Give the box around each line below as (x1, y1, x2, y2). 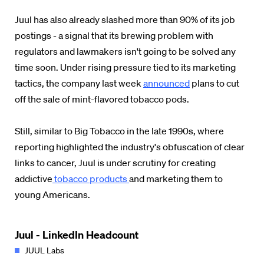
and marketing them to (129, 173, 223, 184)
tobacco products (52, 173, 129, 184)
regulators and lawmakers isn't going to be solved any (15, 45, 236, 57)
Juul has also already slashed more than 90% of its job (15, 14, 235, 25)
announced (143, 77, 190, 89)
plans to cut (190, 77, 239, 89)
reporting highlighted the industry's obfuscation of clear (15, 141, 245, 153)
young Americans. (15, 189, 92, 200)
